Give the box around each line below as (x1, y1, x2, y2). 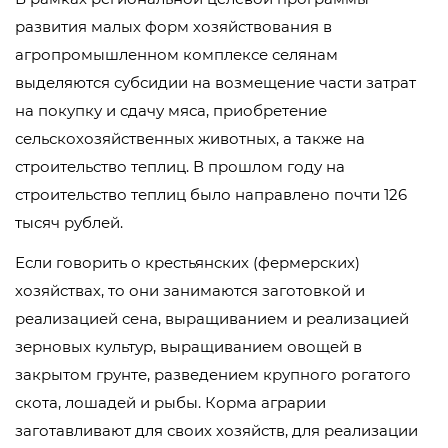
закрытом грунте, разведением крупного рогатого (15, 365, 411, 385)
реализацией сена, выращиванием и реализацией (15, 309, 409, 329)
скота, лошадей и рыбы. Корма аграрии (15, 393, 326, 413)
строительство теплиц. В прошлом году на (15, 157, 345, 177)
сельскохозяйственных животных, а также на (15, 129, 365, 149)
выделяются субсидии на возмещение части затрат (15, 73, 416, 93)
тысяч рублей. (15, 213, 123, 233)
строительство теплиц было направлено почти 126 (15, 185, 407, 205)
